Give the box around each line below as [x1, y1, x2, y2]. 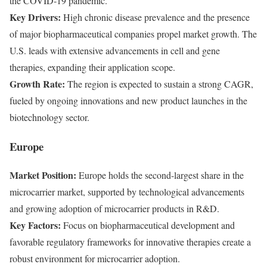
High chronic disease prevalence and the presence [61, 10, 250, 23]
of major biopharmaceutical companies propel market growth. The [10, 27, 257, 40]
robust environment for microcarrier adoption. [10, 252, 180, 265]
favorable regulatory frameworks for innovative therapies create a [10, 235, 251, 249]
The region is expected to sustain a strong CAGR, [65, 77, 253, 90]
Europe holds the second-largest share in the [76, 169, 244, 182]
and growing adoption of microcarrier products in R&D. [10, 202, 219, 215]
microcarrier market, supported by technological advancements [10, 185, 244, 198]
